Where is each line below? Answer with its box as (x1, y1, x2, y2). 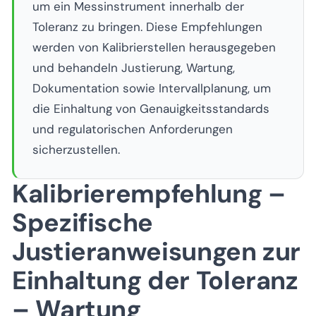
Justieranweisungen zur (12, 234, 301, 268)
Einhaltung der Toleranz (12, 263, 298, 297)
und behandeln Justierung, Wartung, (32, 60, 235, 75)
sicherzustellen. (32, 142, 120, 157)
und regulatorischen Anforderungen (32, 121, 233, 137)
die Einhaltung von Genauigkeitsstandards (32, 101, 269, 116)
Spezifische (12, 205, 154, 239)
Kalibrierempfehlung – (12, 176, 286, 210)
